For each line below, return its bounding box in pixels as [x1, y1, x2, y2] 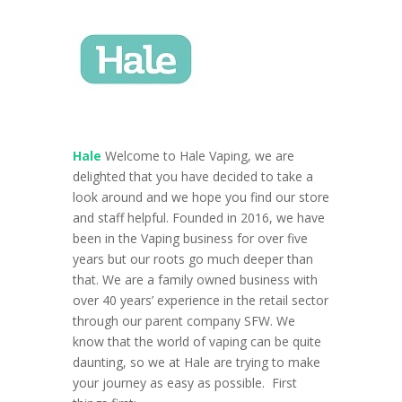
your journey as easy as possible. [72, 374, 272, 392]
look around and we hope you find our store [72, 188, 329, 206]
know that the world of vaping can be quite [72, 333, 321, 351]
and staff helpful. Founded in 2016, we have [72, 209, 325, 227]
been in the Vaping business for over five [72, 230, 308, 248]
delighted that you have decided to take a [72, 168, 313, 186]
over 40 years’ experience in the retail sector [72, 292, 328, 310]
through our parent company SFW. [72, 312, 276, 330]
